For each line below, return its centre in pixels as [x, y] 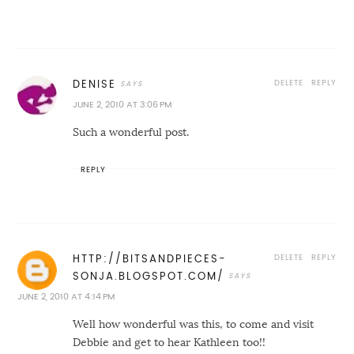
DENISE [95, 84]
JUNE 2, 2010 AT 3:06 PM [122, 104]
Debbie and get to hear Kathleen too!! [169, 342]
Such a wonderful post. [131, 132]
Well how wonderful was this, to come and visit [194, 324]
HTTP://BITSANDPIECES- [150, 258]
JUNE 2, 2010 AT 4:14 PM [66, 296]
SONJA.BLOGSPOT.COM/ [149, 276]
